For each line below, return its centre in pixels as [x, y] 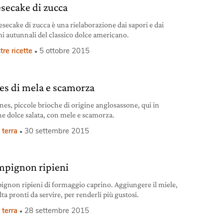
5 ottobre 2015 [65, 51]
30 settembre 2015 [57, 131]
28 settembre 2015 [57, 211]
